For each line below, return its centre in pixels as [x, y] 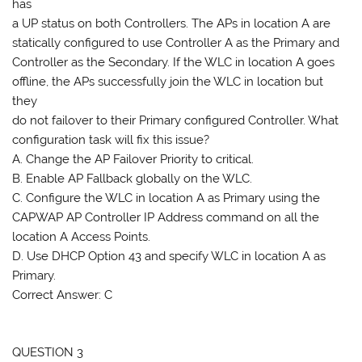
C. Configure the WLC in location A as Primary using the [166, 198]
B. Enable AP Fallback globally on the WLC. [133, 179]
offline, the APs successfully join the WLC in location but [168, 82]
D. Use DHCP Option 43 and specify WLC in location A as [169, 257]
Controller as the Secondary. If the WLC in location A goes [174, 63]
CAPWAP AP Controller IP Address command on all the [166, 218]
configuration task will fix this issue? [111, 140]
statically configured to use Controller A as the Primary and [176, 43]
